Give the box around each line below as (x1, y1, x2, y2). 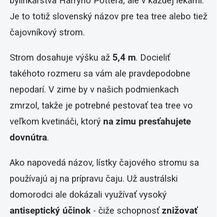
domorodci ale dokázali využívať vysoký (10, 189, 167, 201)
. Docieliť (136, 52, 170, 63)
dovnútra (10, 132, 47, 143)
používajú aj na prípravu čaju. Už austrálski (10, 173, 178, 185)
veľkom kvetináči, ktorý (10, 116, 103, 127)
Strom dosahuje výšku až (10, 52, 112, 63)
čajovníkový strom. (10, 27, 85, 38)
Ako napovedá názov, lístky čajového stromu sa (10, 157, 199, 169)
